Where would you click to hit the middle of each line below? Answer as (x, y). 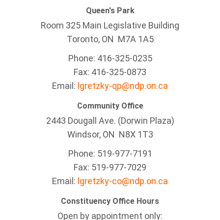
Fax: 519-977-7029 (110, 167)
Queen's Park (110, 11)
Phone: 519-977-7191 (110, 153)
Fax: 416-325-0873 (110, 72)
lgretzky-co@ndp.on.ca (123, 181)
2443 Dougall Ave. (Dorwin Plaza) (110, 121)
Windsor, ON (93, 134)
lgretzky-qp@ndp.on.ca (123, 86)
